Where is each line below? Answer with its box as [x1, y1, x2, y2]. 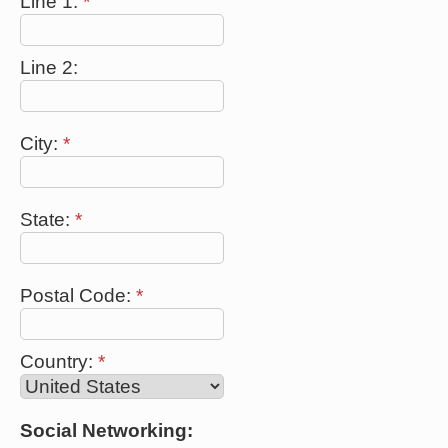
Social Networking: [20, 419, 193, 441]
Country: [20, 350, 98, 372]
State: [20, 208, 75, 230]
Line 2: [20, 56, 78, 78]
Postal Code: [20, 284, 136, 306]
